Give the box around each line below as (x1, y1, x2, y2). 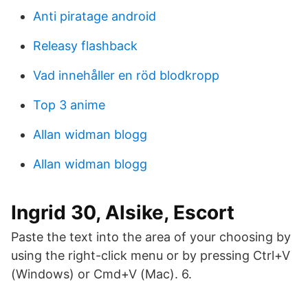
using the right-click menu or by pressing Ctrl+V (11, 248, 290, 263)
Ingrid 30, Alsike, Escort (11, 201, 234, 224)
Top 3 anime (33, 98, 105, 112)
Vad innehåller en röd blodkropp (33, 68, 219, 82)
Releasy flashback (33, 38, 137, 53)
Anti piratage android (33, 9, 156, 23)
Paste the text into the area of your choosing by (11, 230, 291, 244)
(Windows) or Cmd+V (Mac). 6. (11, 267, 192, 281)
